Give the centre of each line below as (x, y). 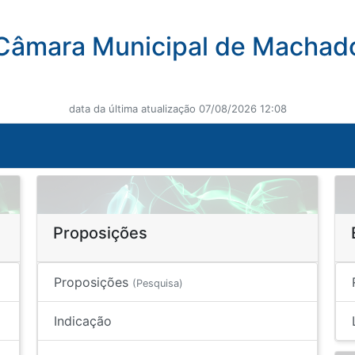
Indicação (82, 321)
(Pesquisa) (157, 283)
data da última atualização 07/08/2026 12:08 (177, 109)
